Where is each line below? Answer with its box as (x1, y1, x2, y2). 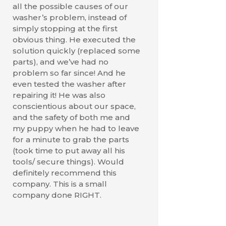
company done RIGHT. (12, 190, 101, 200)
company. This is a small (12, 179, 107, 189)
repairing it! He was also (12, 90, 105, 100)
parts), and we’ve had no (12, 56, 108, 67)
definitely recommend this (12, 167, 117, 178)
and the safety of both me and (12, 112, 130, 122)
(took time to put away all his (12, 145, 125, 155)
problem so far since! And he (12, 68, 126, 78)
